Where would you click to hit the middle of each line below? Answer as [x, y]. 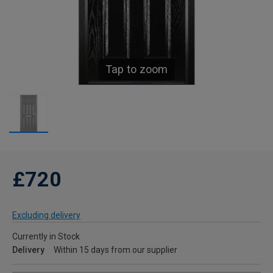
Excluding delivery [46, 215]
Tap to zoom [136, 69]
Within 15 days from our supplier [115, 250]
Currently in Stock [46, 237]
